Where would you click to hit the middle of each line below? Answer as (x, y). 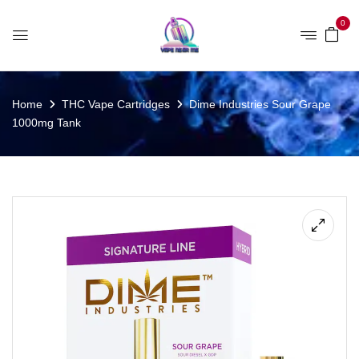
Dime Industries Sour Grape (260, 104)
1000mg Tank (46, 123)
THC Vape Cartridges (116, 104)
